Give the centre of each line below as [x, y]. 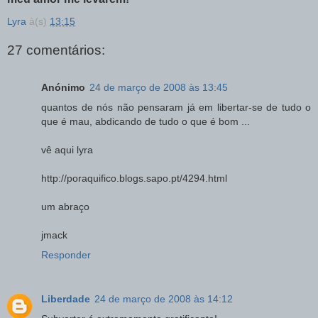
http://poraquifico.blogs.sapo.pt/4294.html [134, 178]
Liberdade [66, 298]
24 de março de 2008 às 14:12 [164, 298]
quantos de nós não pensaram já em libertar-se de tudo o [176, 107]
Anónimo [63, 87]
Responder [66, 254]
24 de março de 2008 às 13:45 [159, 87]
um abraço [65, 206]
